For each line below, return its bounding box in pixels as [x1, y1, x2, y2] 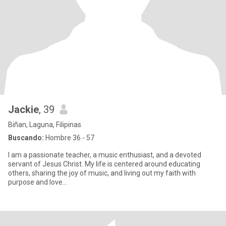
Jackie [8, 103, 39, 116]
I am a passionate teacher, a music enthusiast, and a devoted [8, 151, 201, 159]
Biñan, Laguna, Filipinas [8, 121, 81, 129]
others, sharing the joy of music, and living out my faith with [8, 169, 196, 177]
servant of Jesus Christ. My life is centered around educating [8, 160, 200, 168]
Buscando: [8, 134, 44, 142]
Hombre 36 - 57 [44, 134, 94, 142]
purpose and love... [8, 178, 67, 186]
